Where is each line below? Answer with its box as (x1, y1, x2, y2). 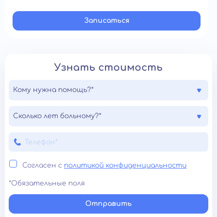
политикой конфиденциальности (64, 162, 186, 169)
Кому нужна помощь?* (13, 86, 93, 93)
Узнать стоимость (54, 62, 163, 73)
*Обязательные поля (9, 180, 85, 187)
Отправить (85, 200, 132, 207)
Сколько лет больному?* (13, 112, 101, 120)
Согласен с (22, 162, 64, 169)
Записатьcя (84, 17, 129, 24)
